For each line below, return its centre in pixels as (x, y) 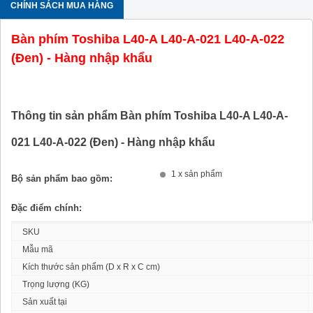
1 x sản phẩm (197, 174)
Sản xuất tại (45, 302)
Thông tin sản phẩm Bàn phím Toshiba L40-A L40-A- (150, 116)
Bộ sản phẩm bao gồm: (62, 179)
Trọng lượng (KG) (56, 285)
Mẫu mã (38, 250)
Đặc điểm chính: (46, 208)
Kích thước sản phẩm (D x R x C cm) (91, 267)
